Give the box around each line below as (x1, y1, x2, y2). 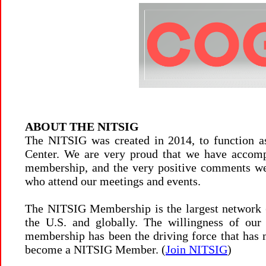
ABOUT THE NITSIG (25, 120, 139, 133)
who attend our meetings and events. (25, 175, 201, 188)
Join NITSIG (166, 243, 227, 256)
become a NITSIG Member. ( (25, 243, 166, 256)
